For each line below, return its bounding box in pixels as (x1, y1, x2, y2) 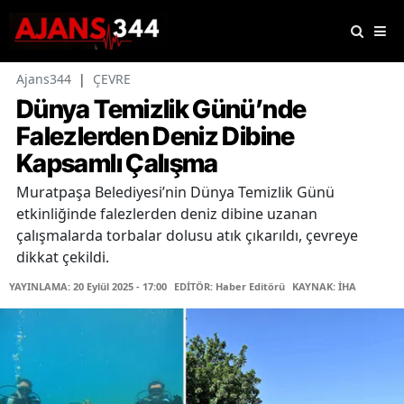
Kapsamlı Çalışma (16, 148, 218, 179)
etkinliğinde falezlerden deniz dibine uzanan (16, 204, 317, 225)
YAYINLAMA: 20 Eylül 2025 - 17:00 (9, 280, 167, 294)
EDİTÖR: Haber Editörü (174, 280, 285, 294)
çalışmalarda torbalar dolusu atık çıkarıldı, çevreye (16, 225, 358, 246)
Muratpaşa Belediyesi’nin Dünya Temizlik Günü (16, 182, 335, 203)
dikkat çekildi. (16, 247, 109, 268)
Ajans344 (16, 70, 71, 88)
